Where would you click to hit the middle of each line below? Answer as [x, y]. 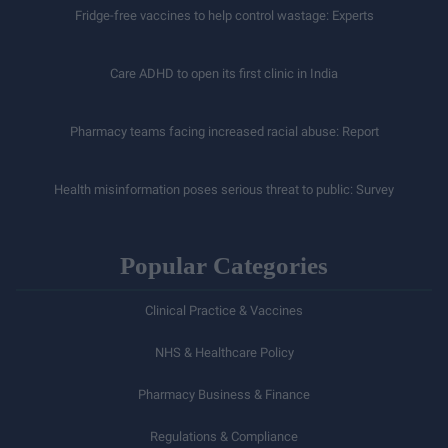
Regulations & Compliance [224, 436]
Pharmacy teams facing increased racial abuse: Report [224, 131]
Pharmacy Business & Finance [224, 394]
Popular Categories [224, 265]
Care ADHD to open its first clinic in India [224, 73]
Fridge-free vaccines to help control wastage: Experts [224, 15]
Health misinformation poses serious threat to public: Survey [224, 189]
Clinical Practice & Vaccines [224, 310]
